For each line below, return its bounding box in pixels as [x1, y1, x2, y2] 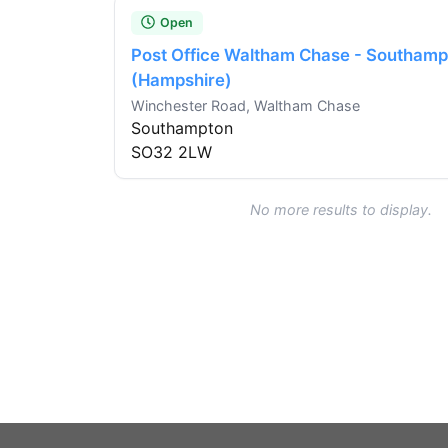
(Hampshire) [131, 70, 232, 91]
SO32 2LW [131, 142, 212, 163]
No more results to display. [249, 201, 432, 219]
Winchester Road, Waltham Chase [131, 97, 360, 115]
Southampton [131, 118, 233, 139]
